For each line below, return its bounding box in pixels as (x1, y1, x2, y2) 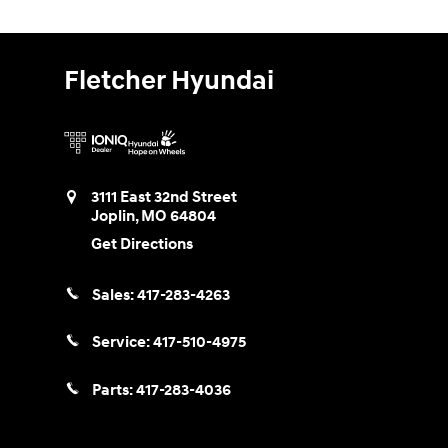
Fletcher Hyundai (64, 64, 274, 98)
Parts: (92, 380, 136, 400)
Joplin (91, 207, 135, 226)
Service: (92, 333, 153, 353)
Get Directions (91, 235, 193, 255)
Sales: (92, 286, 137, 306)
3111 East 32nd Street (91, 188, 237, 207)
